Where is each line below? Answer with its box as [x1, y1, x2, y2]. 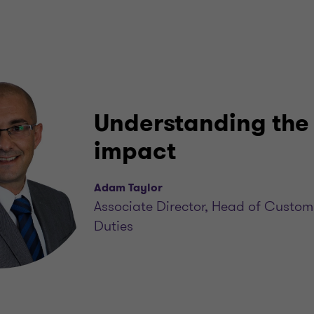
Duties [94, 216, 133, 236]
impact [94, 135, 176, 168]
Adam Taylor [94, 180, 163, 196]
